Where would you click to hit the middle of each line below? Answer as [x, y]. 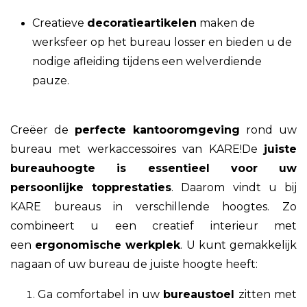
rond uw [268, 130]
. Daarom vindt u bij [234, 187]
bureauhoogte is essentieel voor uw [153, 168]
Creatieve [60, 23]
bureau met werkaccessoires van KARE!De [137, 149]
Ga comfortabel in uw [101, 294]
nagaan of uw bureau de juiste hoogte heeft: [134, 264]
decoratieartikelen [142, 23]
